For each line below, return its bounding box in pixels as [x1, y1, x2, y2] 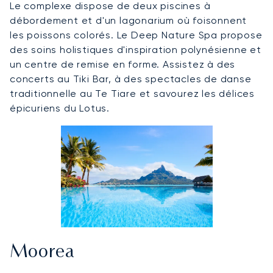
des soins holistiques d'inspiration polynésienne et [10, 44, 261, 56]
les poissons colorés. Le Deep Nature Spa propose [10, 29, 263, 41]
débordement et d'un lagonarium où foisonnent [10, 15, 247, 27]
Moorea [10, 244, 75, 262]
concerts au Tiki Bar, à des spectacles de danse [10, 73, 252, 85]
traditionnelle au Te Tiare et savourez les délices [10, 88, 255, 100]
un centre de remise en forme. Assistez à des [10, 58, 236, 71]
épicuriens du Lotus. [10, 102, 110, 115]
